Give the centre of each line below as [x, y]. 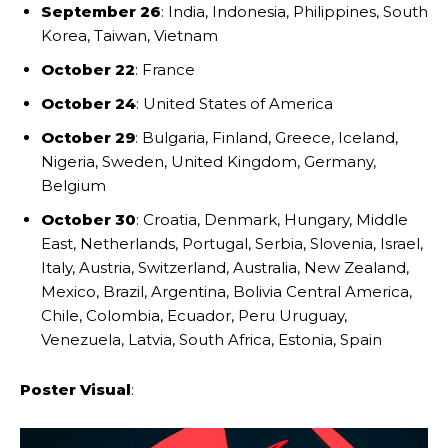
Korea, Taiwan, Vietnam [129, 35]
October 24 [88, 103]
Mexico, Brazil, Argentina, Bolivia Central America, [226, 291]
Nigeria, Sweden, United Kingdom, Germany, [208, 161]
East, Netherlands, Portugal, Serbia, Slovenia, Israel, [232, 243]
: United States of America [234, 103]
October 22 [88, 69]
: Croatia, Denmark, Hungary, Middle [272, 219]
